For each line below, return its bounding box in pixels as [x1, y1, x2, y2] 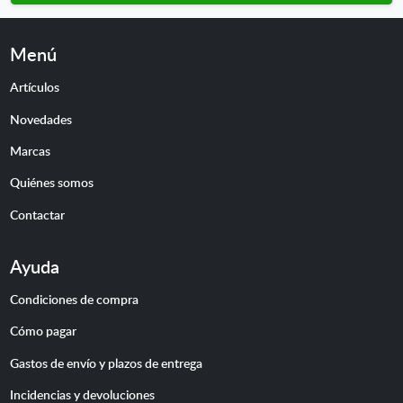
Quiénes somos [9, 173, 94, 192]
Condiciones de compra [9, 289, 139, 308]
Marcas [9, 140, 50, 159]
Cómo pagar [9, 321, 76, 340]
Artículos [9, 77, 59, 96]
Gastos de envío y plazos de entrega [9, 353, 202, 372]
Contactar [9, 204, 65, 223]
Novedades [9, 109, 72, 128]
